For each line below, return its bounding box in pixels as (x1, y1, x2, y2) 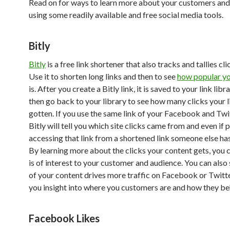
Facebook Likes (29, 212, 100, 224)
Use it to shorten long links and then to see (29, 71, 177, 81)
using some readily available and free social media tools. (29, 9, 223, 20)
